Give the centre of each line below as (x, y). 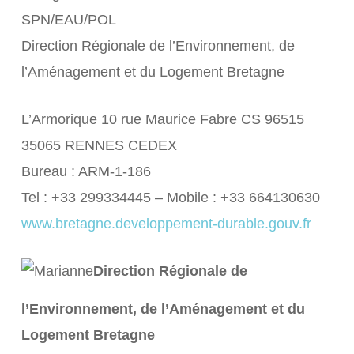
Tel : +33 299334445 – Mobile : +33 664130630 (170, 198)
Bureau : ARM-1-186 (86, 171)
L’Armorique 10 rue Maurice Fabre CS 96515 (162, 119)
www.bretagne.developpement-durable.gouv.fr (166, 224)
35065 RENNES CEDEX (99, 145)
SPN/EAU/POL (68, 20)
